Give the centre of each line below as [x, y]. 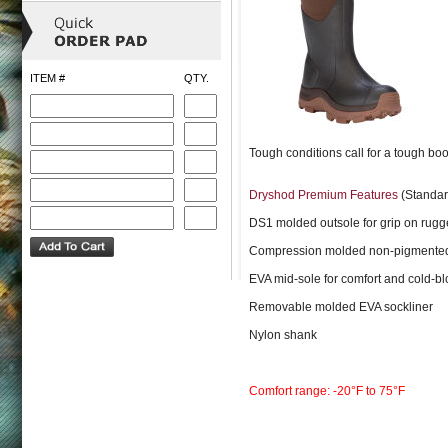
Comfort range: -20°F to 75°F [327, 391]
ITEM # [47, 78]
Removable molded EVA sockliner [341, 307]
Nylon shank [283, 335]
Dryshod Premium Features [325, 195]
